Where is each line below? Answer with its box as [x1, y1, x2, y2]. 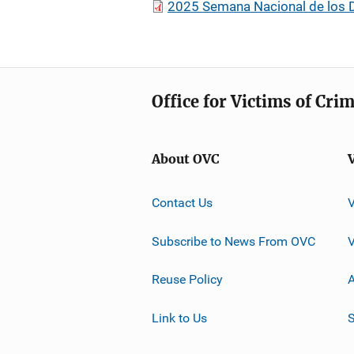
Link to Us [152, 310, 207, 326]
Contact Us [152, 194, 213, 210]
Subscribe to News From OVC [152, 233, 315, 249]
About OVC [152, 152, 220, 167]
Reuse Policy [152, 271, 223, 287]
